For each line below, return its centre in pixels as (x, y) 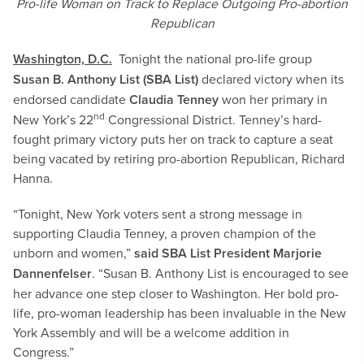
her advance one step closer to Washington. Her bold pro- (176, 293)
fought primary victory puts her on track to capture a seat (173, 139)
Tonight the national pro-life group (212, 58)
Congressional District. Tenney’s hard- (213, 119)
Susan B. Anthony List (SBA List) (107, 79)
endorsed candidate (71, 99)
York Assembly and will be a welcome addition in (151, 332)
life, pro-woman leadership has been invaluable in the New (180, 313)
